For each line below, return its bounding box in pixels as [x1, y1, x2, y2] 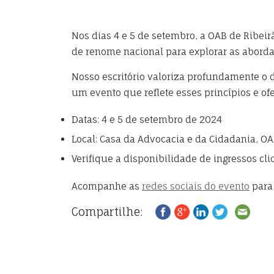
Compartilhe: [72, 204, 143, 218]
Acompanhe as [72, 180, 142, 192]
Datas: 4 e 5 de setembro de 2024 [72, 113, 222, 125]
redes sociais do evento [142, 180, 250, 192]
